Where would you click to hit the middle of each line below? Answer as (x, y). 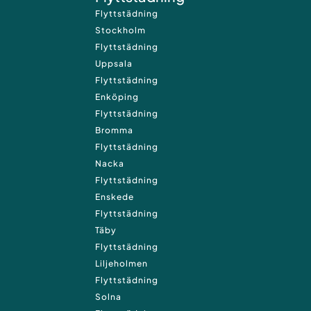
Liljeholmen (121, 263)
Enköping (117, 96)
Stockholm (120, 30)
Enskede (115, 196)
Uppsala (114, 63)
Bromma (114, 130)
